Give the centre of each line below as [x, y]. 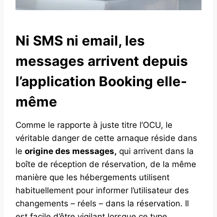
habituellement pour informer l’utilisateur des [102, 190]
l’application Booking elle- [101, 81]
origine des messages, [71, 151]
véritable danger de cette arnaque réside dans [106, 138]
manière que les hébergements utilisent [93, 177]
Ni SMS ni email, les [80, 40]
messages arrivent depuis [102, 61]
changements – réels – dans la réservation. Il [102, 203]
